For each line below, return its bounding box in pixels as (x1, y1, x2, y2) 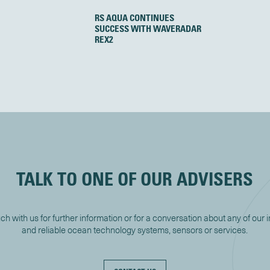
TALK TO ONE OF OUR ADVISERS (16, 168, 254, 190)
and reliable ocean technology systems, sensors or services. (22, 224, 248, 236)
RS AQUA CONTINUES (94, 12, 174, 24)
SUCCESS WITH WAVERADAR (94, 23, 201, 34)
